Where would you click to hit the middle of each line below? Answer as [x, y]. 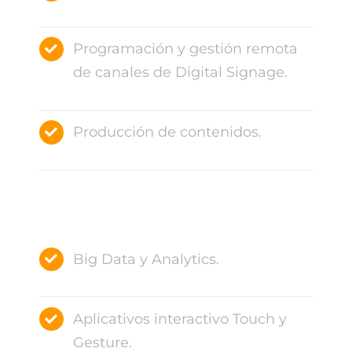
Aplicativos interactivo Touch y [180, 319]
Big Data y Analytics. [147, 259]
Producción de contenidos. [168, 132]
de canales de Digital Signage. [181, 73]
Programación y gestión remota [186, 49]
